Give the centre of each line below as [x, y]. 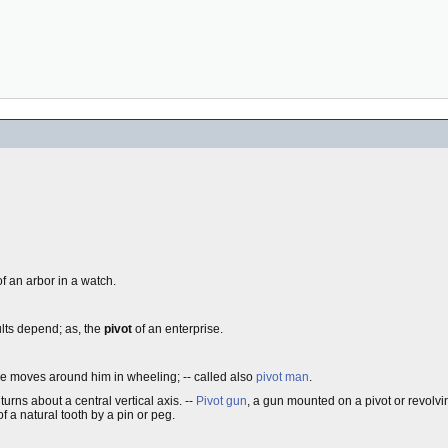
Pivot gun [221, 401]
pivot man [282, 377]
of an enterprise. [177, 329]
